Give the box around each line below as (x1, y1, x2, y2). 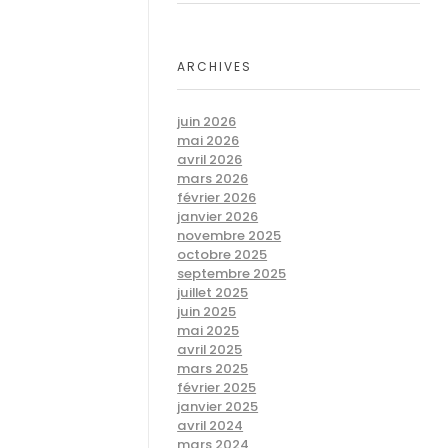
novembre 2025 (177, 226, 282, 246)
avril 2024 (177, 416, 244, 436)
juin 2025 (177, 302, 237, 322)
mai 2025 (177, 321, 240, 341)
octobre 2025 (177, 245, 268, 265)
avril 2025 (177, 340, 243, 360)
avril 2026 (177, 150, 243, 170)
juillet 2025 (177, 283, 249, 303)
